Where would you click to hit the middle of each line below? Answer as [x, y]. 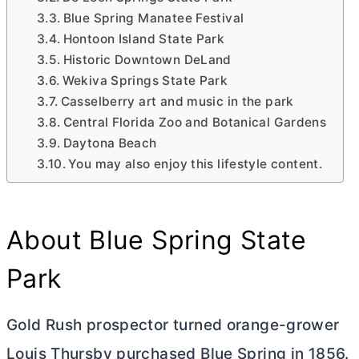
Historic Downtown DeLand [147, 59]
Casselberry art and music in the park [177, 101]
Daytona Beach [110, 143]
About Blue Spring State [157, 240]
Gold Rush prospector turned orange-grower [173, 325]
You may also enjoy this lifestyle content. [196, 163]
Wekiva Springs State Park [145, 80]
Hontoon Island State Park [144, 38]
